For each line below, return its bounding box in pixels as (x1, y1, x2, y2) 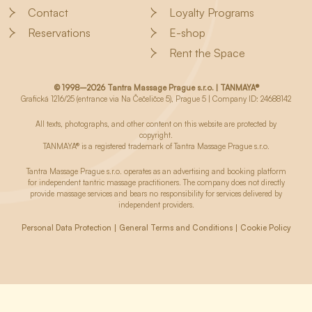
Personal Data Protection (22, 223, 111, 233)
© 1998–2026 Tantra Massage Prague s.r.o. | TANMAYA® (53, 83, 259, 93)
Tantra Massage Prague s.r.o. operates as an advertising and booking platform (26, 166, 286, 177)
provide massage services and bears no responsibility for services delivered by (30, 189, 282, 199)
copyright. (139, 130, 173, 141)
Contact (28, 6, 68, 20)
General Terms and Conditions (119, 223, 233, 233)
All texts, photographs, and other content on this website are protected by (36, 119, 276, 130)
